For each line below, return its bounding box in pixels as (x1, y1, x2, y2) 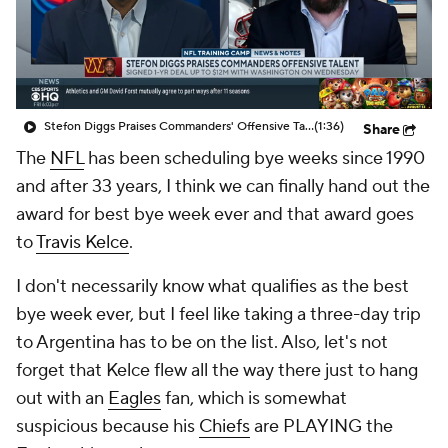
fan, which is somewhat (161, 387, 347, 410)
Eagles (108, 387, 161, 410)
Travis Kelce (36, 231, 129, 254)
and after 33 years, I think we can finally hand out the (16, 175, 430, 198)
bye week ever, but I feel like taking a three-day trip (16, 303, 421, 326)
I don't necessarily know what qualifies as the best (16, 275, 409, 298)
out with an (16, 387, 108, 410)
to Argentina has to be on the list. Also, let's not (16, 331, 388, 354)
